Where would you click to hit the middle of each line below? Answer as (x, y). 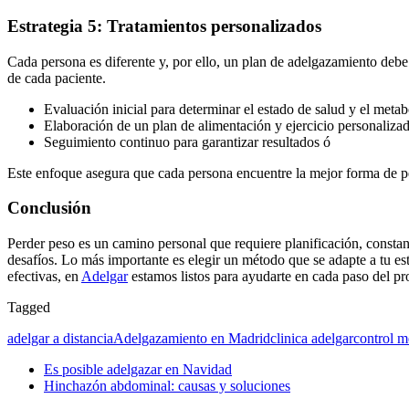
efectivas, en (44, 277)
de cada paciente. (57, 78)
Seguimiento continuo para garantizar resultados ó (187, 142)
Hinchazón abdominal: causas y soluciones (167, 386)
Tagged (29, 308)
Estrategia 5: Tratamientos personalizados (164, 26)
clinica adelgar (312, 339)
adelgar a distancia (60, 339)
